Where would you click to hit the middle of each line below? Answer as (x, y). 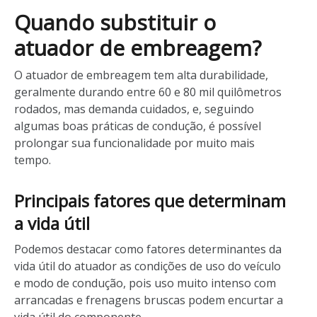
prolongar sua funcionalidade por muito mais (134, 143)
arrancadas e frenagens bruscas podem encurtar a (149, 300)
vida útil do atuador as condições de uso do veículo (148, 266)
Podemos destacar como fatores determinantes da (148, 249)
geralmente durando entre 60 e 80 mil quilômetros (148, 92)
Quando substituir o (115, 22)
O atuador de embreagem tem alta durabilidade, (141, 75)
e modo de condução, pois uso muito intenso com (145, 283)
